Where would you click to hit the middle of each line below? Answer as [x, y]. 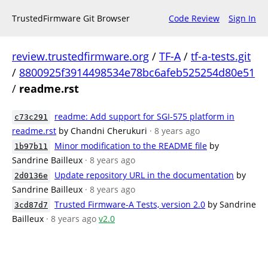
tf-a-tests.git [221, 56]
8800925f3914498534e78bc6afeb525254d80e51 [137, 72]
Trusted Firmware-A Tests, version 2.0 [130, 204]
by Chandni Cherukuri [103, 131]
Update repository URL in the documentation [144, 175]
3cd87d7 [31, 205]
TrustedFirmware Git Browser [71, 18]
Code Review [194, 18]
